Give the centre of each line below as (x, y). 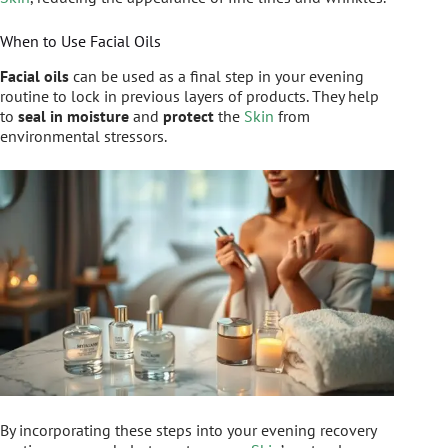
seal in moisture (73, 116)
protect (188, 116)
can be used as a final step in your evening (216, 76)
